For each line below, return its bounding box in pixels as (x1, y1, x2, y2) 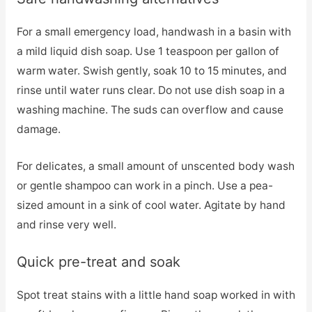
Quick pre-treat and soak (16, 253, 180, 270)
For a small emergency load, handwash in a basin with (16, 25, 291, 39)
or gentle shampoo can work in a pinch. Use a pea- (16, 178, 273, 192)
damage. (16, 123, 61, 136)
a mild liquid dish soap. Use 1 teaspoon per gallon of (16, 45, 279, 58)
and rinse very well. (16, 217, 116, 231)
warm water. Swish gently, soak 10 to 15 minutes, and (16, 64, 287, 78)
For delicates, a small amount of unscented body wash (16, 159, 295, 173)
